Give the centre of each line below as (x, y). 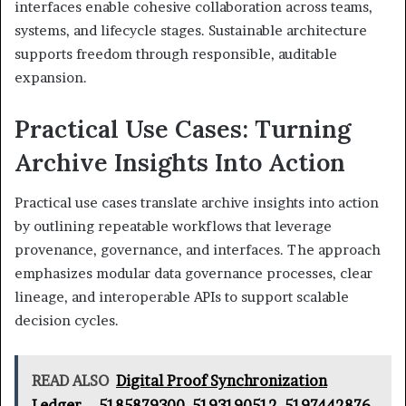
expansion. (51, 77)
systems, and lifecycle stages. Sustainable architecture (191, 30)
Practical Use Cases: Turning (183, 128)
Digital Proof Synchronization (222, 381)
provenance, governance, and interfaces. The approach (198, 250)
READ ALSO (70, 381)
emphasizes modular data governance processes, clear (193, 274)
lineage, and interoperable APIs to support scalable (182, 297)
